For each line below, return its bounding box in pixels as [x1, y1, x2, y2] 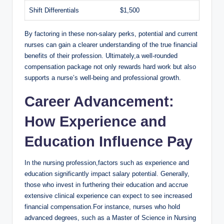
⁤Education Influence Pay [24, 133, 192, 150]
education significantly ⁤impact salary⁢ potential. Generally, [24, 170, 189, 178]
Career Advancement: [24, 93, 174, 110]
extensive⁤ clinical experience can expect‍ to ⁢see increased [24, 192, 192, 200]
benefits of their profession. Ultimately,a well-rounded [24, 52, 177, 60]
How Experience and [24, 113, 166, 130]
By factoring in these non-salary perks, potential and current [24, 30, 197, 38]
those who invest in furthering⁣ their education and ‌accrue [24, 181, 188, 189]
